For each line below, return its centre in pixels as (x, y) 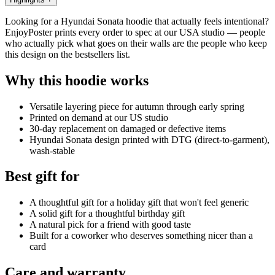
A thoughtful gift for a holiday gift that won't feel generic (139, 203)
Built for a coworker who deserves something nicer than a (141, 236)
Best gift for (42, 176)
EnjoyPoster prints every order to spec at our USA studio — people (135, 32)
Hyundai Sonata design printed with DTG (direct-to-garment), (149, 139)
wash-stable (52, 150)
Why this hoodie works (77, 80)
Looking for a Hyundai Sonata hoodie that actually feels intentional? (137, 21)
